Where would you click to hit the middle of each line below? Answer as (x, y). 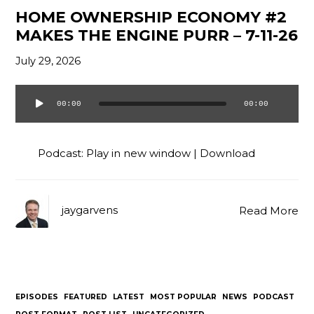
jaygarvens (90, 211)
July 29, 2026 (48, 61)
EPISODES (37, 297)
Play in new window (139, 153)
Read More (268, 211)
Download (228, 153)
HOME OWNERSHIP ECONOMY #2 (151, 17)
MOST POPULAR (184, 297)
